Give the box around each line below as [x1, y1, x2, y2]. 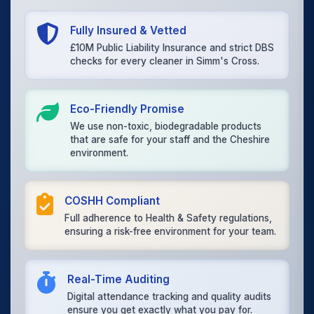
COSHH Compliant [64, 193, 161, 207]
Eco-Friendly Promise [70, 102, 185, 116]
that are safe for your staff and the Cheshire [70, 134, 271, 146]
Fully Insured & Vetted [70, 23, 187, 37]
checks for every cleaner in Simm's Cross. [70, 55, 260, 67]
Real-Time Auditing [67, 272, 170, 286]
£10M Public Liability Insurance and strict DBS [70, 42, 275, 54]
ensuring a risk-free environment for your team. [64, 226, 277, 238]
